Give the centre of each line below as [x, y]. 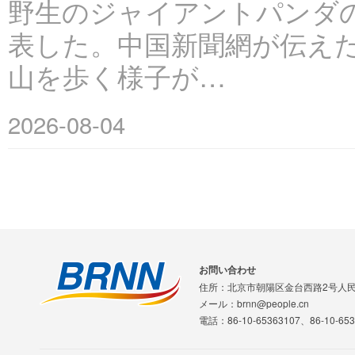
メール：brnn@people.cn [254, 303]
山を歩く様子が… [117, 76]
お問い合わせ [227, 269]
